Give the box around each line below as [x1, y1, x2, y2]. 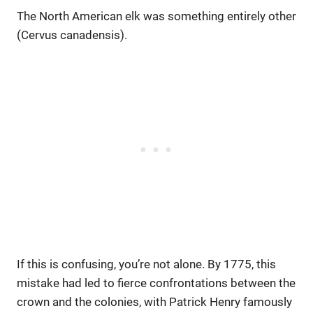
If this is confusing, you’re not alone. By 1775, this [17, 256, 276, 271]
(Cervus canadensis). [17, 27, 127, 42]
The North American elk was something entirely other [17, 8, 296, 23]
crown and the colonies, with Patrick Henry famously [17, 294, 292, 309]
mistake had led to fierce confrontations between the [17, 275, 296, 290]
